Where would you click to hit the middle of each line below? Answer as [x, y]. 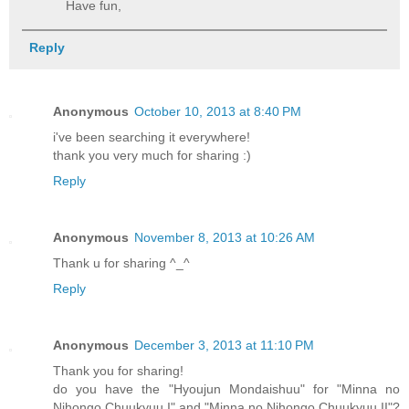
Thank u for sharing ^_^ [121, 262]
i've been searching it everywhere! [152, 136]
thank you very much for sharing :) [152, 155]
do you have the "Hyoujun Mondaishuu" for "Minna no [226, 388]
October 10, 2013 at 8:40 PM [218, 111]
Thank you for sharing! [118, 370]
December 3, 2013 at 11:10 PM [224, 345]
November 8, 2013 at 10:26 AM [225, 237]
